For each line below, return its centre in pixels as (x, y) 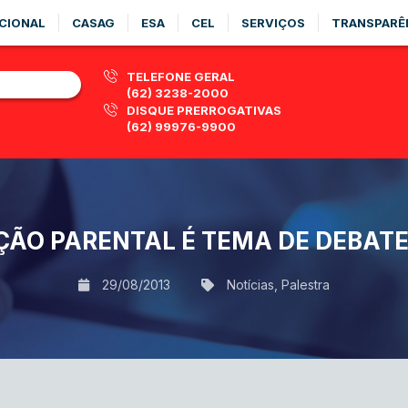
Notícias (250, 284)
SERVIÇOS (273, 23)
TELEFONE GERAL (181, 76)
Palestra (306, 284)
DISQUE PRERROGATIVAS (204, 110)
